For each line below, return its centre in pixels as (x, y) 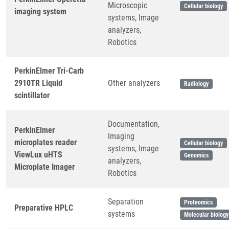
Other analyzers (134, 83)
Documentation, (134, 124)
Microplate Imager (44, 167)
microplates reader (45, 142)
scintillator (32, 95)
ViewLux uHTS (38, 155)
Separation (126, 202)
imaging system (40, 12)
